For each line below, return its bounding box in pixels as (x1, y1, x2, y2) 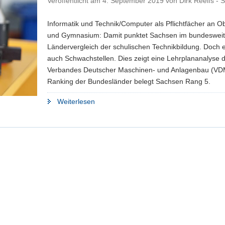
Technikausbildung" (94, 143, 156, 151)
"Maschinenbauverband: (94, 96, 172, 105)
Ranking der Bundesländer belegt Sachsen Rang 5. (47, 77, 210, 85)
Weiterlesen (57, 97, 95, 105)
